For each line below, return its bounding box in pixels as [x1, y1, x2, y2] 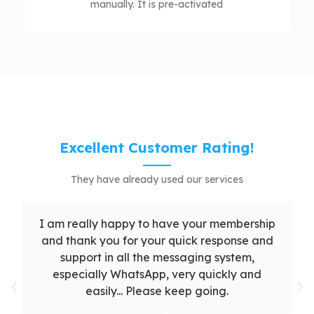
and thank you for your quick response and [41, 233, 273, 248]
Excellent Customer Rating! [60, 139, 254, 157]
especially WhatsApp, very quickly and [53, 267, 262, 282]
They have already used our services [71, 173, 243, 186]
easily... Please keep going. [86, 284, 229, 299]
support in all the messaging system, [60, 250, 254, 265]
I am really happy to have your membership [39, 217, 275, 231]
